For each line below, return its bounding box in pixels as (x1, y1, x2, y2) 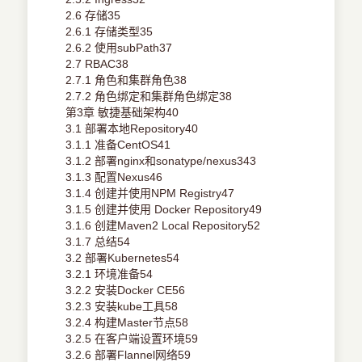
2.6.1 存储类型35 (65, 25, 154, 39)
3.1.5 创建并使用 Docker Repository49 (65, 203, 263, 217)
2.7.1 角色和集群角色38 (65, 74, 187, 87)
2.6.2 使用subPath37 (65, 41, 173, 55)
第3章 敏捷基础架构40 (65, 106, 179, 120)
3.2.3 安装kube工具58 (65, 300, 179, 314)
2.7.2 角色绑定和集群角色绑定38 (65, 90, 233, 103)
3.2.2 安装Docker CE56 (65, 284, 186, 297)
